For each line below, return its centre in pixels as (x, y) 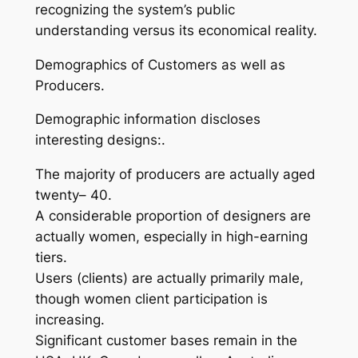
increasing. (70, 320)
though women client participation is (151, 299)
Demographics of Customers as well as (160, 64)
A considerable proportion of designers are (173, 216)
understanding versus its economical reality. (176, 30)
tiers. (51, 258)
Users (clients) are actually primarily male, (169, 278)
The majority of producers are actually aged (175, 175)
